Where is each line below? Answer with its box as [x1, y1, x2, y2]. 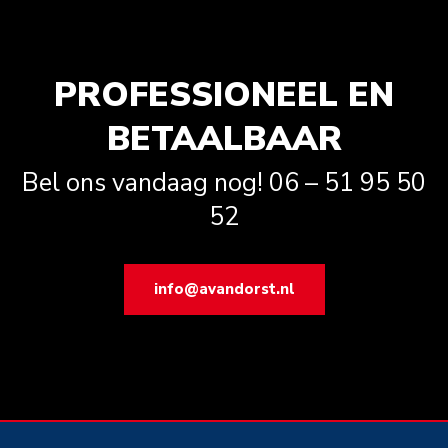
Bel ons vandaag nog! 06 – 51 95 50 [22, 165, 426, 200]
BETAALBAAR [106, 115, 342, 162]
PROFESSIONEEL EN [54, 71, 394, 118]
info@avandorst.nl [153, 278, 295, 299]
